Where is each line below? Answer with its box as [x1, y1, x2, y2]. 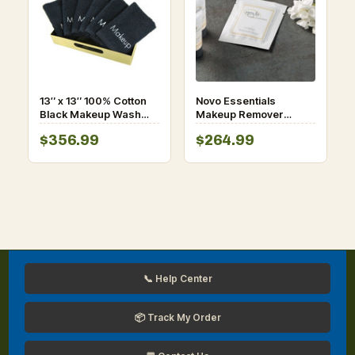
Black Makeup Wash [40, 108, 142, 121]
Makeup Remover [196, 108, 284, 121]
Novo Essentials [196, 94, 276, 108]
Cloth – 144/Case [40, 121, 124, 135]
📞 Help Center [143, 273, 212, 285]
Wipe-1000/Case [196, 121, 281, 135]
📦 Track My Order [134, 311, 221, 324]
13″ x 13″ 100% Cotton [40, 94, 147, 108]
